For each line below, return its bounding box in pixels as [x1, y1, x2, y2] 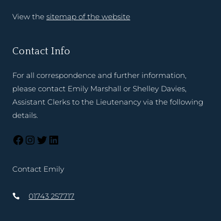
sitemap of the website [46, 12, 130, 22]
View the [12, 12, 46, 22]
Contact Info [12, 46, 71, 57]
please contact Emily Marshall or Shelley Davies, [12, 84, 186, 94]
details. [12, 110, 38, 120]
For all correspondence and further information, [12, 71, 186, 80]
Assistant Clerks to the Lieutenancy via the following [12, 97, 203, 107]
